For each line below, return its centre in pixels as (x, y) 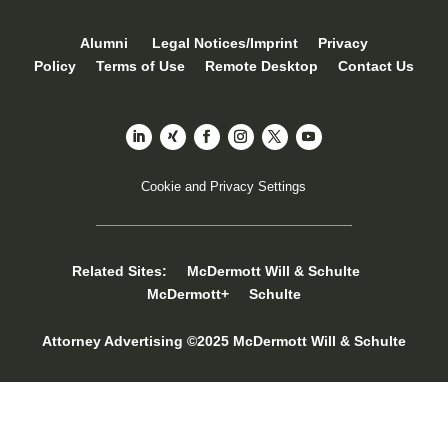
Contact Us (375, 66)
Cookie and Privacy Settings (224, 186)
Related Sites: (129, 270)
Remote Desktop (261, 66)
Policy (54, 66)
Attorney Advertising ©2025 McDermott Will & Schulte (223, 340)
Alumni (103, 43)
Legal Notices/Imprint (224, 43)
